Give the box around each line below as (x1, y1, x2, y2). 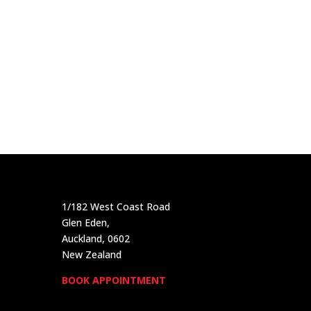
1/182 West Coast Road (62, 200, 171, 214)
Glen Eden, (62, 216, 110, 230)
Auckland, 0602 (62, 232, 131, 246)
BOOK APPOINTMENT (62, 274, 167, 287)
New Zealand (62, 248, 122, 262)
